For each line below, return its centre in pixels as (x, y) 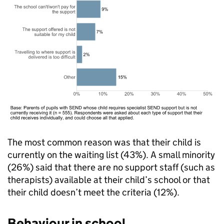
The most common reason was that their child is (104, 142)
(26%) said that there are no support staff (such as (111, 167)
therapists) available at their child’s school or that (109, 180)
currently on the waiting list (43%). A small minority (111, 155)
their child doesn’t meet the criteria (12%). (93, 192)
